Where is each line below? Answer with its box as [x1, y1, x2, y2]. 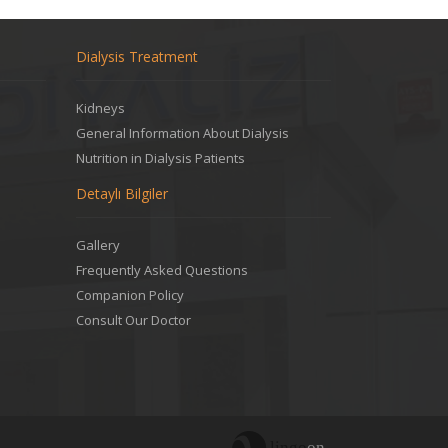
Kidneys [76, 99, 125, 117]
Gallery [76, 236, 120, 254]
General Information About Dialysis [76, 124, 289, 142]
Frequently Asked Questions [76, 261, 248, 279]
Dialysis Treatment [76, 47, 198, 66]
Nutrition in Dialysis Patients [76, 149, 245, 167]
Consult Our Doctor [76, 311, 197, 329]
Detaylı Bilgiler [76, 184, 168, 203]
